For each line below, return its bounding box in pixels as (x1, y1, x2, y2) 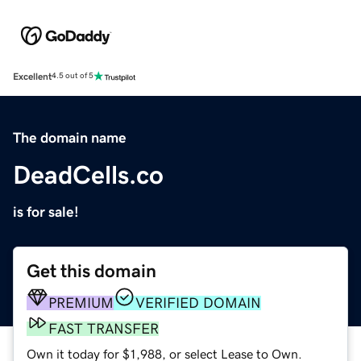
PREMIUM (48, 295, 114, 310)
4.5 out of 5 (52, 72, 93, 81)
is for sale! (13, 204, 79, 219)
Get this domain (27, 261, 156, 280)
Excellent (13, 71, 52, 81)
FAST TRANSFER (48, 321, 159, 336)
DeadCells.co (13, 161, 164, 188)
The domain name (13, 130, 127, 145)
